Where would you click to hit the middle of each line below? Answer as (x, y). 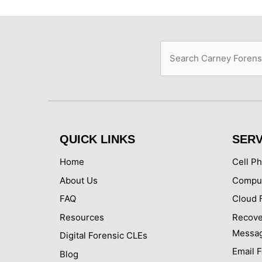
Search (174, 48)
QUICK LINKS (97, 139)
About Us (79, 180)
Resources (82, 217)
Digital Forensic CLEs (104, 236)
